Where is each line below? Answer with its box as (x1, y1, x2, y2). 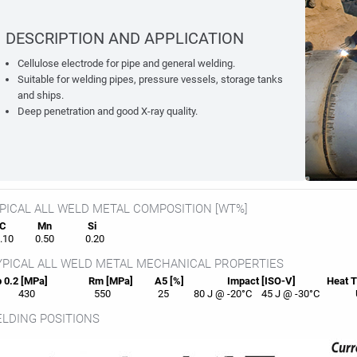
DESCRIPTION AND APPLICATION (5, 29, 244, 48)
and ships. (17, 89, 64, 101)
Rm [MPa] (69, 275, 133, 287)
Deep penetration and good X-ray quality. (17, 105, 198, 117)
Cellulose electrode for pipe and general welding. (17, 57, 235, 69)
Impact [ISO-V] (207, 275, 298, 287)
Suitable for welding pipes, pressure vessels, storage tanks (17, 73, 283, 85)
